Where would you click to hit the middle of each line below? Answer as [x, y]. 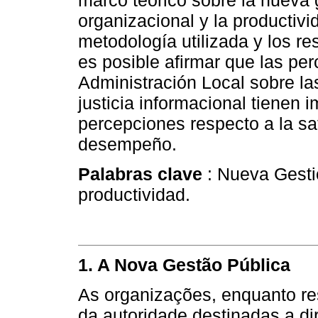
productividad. [134, 195]
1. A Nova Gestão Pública [184, 264]
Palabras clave [140, 174]
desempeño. [127, 144]
